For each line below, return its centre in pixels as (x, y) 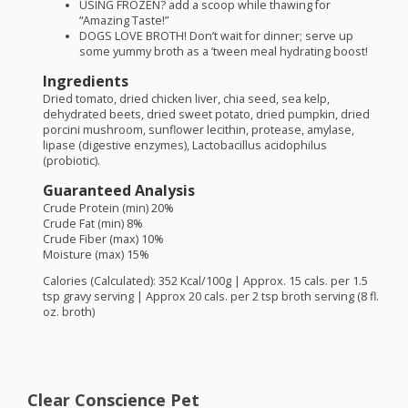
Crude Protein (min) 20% (108, 208)
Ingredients (85, 81)
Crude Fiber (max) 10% (103, 239)
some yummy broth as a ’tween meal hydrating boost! (223, 52)
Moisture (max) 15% (96, 254)
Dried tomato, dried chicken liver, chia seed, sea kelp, (186, 98)
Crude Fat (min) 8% (92, 223)
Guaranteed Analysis (118, 190)
